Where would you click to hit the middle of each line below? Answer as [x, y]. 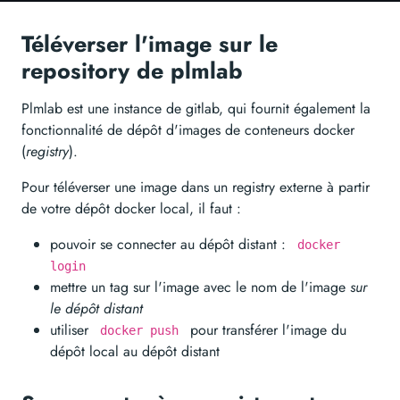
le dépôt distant [96, 308]
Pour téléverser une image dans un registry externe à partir [196, 187]
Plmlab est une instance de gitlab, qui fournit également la [196, 108]
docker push [139, 330]
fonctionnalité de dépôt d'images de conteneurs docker [188, 130]
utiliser [71, 330]
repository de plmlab [132, 71]
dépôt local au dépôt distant [135, 351]
